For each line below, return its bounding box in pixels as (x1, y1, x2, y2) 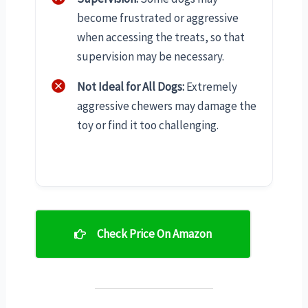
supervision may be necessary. (77, 48, 224, 64)
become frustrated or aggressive (77, 10, 239, 25)
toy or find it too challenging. (77, 118, 219, 133)
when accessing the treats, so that (77, 29, 245, 45)
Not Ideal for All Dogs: (77, 78, 184, 94)
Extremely (184, 78, 237, 94)
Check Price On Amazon (96, 226, 212, 242)
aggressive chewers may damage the (77, 98, 256, 114)
